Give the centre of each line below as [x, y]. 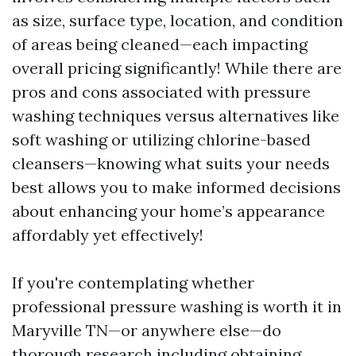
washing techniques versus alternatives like [176, 116]
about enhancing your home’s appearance [168, 211]
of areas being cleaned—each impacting [160, 44]
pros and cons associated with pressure [161, 92]
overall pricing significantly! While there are [177, 68]
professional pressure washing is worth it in [177, 306]
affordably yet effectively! [108, 235]
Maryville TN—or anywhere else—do [147, 330]
